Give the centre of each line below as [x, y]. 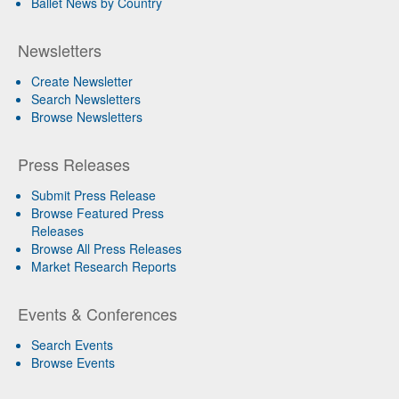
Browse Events [73, 363]
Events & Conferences [98, 314]
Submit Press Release [94, 195]
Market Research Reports [104, 267]
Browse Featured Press [98, 213]
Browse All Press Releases [106, 249]
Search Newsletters [86, 99]
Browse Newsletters [87, 117]
